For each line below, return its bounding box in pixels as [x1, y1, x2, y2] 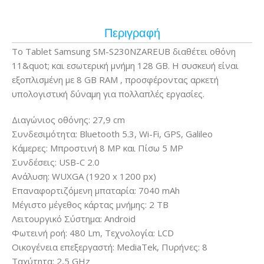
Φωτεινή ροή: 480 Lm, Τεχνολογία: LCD [12, 227, 174, 239]
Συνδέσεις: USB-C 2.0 [12, 156, 100, 168]
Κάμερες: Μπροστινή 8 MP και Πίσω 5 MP [12, 142, 183, 154]
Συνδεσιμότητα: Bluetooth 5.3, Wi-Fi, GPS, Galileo [12, 128, 213, 140]
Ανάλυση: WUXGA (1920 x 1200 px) [12, 170, 156, 182]
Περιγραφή [104, 25, 160, 40]
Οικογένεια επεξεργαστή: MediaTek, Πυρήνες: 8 [12, 241, 207, 253]
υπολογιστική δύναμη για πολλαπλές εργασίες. [12, 88, 204, 100]
